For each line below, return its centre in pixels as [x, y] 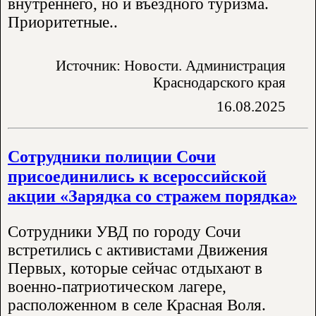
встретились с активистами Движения [138, 250]
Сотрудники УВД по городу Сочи [124, 231]
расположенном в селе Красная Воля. [137, 305]
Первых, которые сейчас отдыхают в [135, 268]
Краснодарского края [219, 82]
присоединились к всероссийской [137, 176]
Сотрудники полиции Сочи [112, 156]
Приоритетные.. [63, 22]
